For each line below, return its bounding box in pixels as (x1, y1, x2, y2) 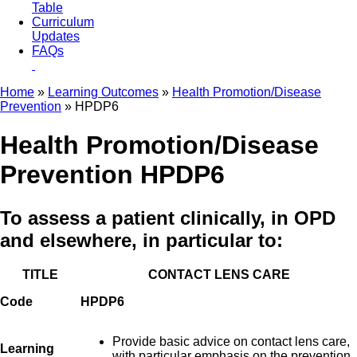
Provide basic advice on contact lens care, (112, 334, 350, 348)
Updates (32, 29, 80, 43)
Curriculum (32, 14, 94, 29)
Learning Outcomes (48, 84, 159, 99)
